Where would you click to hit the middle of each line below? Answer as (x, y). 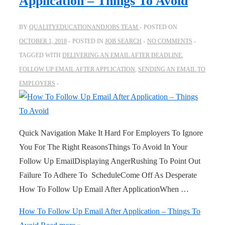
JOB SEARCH (123, 41)
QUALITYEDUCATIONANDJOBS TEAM (84, 27)
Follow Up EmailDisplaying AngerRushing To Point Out (110, 161)
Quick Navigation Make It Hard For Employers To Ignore (111, 133)
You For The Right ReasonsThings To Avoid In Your (103, 147)
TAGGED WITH (41, 55)
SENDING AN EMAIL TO (172, 70)
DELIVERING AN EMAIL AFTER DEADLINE (122, 55)
